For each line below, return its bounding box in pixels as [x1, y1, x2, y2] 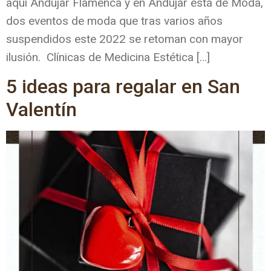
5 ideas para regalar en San [6, 74, 240, 98]
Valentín [6, 97, 77, 121]
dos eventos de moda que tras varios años [6, 13, 223, 28]
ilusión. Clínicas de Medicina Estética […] [6, 50, 210, 64]
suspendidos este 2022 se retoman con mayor [6, 31, 243, 46]
